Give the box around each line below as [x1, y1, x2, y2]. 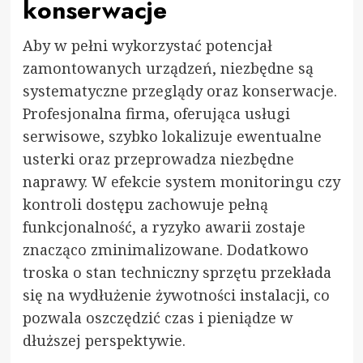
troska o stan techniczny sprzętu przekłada [22, 262, 331, 282]
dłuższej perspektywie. [22, 330, 186, 350]
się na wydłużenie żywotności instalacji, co [22, 284, 330, 305]
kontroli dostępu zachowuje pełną [22, 194, 268, 214]
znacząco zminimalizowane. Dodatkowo [22, 239, 309, 259]
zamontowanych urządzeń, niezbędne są [22, 58, 314, 78]
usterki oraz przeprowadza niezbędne [22, 148, 294, 169]
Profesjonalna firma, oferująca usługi [22, 103, 290, 123]
